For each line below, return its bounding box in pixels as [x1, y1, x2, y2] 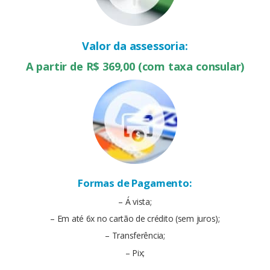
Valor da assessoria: [82, 38, 188, 53]
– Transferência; [105, 230, 165, 242]
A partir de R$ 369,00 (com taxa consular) [25, 58, 245, 74]
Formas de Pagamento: [78, 175, 192, 190]
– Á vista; [118, 195, 152, 207]
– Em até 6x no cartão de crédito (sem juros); [50, 212, 220, 224]
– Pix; [125, 246, 145, 259]
